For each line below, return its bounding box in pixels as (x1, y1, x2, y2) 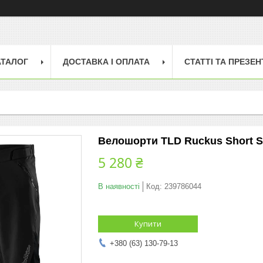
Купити (134, 218, 161, 229)
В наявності (98, 181, 140, 191)
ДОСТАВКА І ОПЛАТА (63, 56, 150, 66)
